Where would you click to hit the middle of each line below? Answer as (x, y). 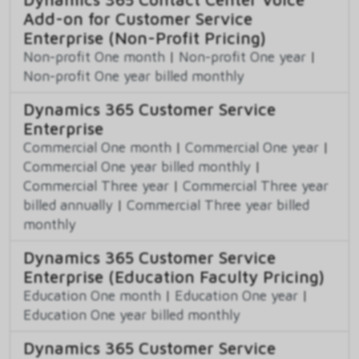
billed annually (68, 205)
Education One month (92, 296)
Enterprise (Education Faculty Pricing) (174, 277)
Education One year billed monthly (132, 315)
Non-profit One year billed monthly (134, 76)
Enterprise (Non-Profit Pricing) (145, 38)
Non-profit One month (94, 57)
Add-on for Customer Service (138, 19)
